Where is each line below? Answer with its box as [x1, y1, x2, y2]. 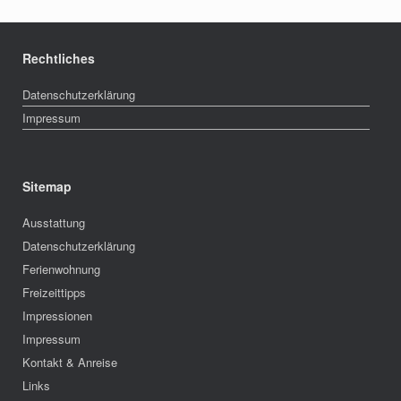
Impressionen [22, 306, 92, 324]
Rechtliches [22, 48, 95, 67]
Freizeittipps [22, 283, 86, 301]
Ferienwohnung [22, 260, 100, 277]
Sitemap [22, 176, 72, 195]
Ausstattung [22, 213, 85, 231]
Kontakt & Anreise [22, 353, 117, 371]
